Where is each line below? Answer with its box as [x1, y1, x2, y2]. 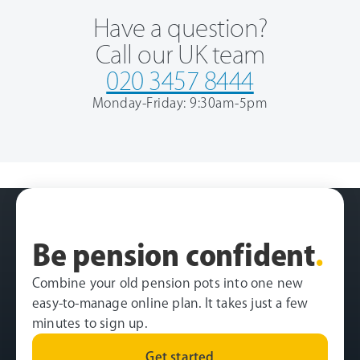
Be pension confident [32, 239, 315, 269]
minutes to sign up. [32, 316, 147, 329]
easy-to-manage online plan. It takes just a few [32, 296, 309, 309]
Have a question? [92, 15, 268, 40]
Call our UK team [95, 42, 265, 67]
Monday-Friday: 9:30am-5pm [92, 96, 268, 109]
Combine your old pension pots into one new [32, 276, 304, 289]
